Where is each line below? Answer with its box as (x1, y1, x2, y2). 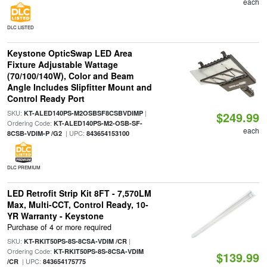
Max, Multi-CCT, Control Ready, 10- (7, 198, 148, 210)
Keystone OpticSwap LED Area (7, 47, 132, 59)
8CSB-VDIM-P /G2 (7, 129, 62, 138)
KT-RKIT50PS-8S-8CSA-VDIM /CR (23, 237, 127, 246)
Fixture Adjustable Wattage (7, 58, 118, 70)
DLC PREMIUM (7, 164, 41, 170)
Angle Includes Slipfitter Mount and (7, 81, 152, 93)
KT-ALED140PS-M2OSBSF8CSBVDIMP (23, 108, 143, 117)
